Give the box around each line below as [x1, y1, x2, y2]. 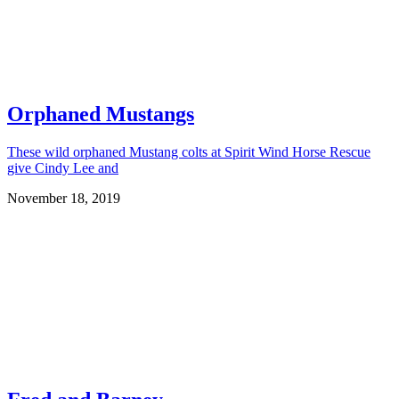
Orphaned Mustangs [7, 102, 194, 126]
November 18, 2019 [7, 191, 120, 207]
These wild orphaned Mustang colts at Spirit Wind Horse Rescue [7, 144, 370, 160]
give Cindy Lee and [7, 160, 118, 176]
